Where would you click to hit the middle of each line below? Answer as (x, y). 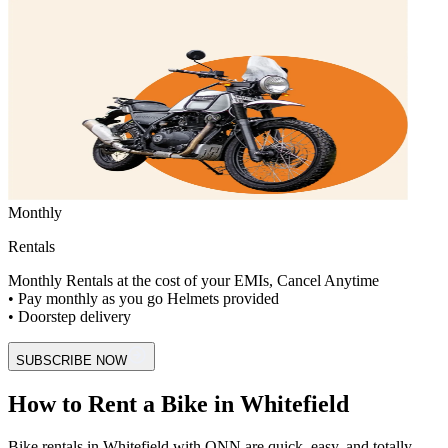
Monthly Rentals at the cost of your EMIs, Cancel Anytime (193, 280)
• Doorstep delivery (69, 316)
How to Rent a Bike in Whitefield (178, 403)
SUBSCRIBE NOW (71, 360)
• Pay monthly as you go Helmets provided (143, 298)
